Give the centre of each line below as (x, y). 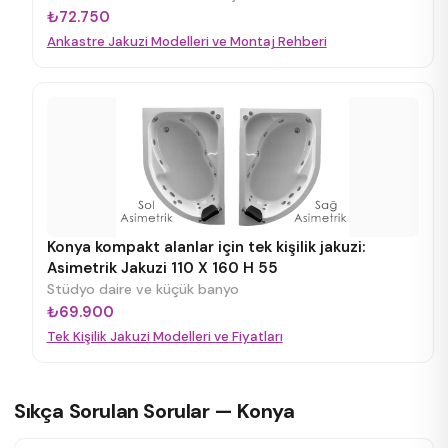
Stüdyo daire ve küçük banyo (142, 289)
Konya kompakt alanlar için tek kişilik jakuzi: (205, 247)
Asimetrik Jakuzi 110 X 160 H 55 (162, 268)
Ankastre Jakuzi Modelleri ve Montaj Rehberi (186, 41)
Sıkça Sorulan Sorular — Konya (154, 411)
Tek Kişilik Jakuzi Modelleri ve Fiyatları (164, 336)
